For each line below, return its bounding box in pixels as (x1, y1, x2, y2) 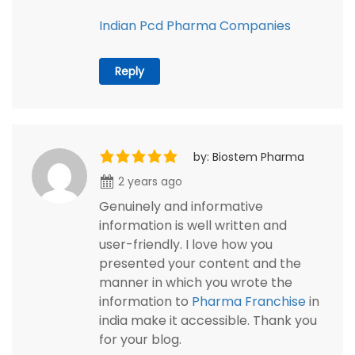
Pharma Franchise (192, 292, 309, 311)
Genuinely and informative (99, 197, 263, 216)
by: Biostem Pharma (193, 149, 304, 166)
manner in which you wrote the (99, 273, 292, 292)
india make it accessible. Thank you (99, 311, 317, 330)
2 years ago (115, 174, 182, 190)
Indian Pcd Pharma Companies (99, 17, 291, 36)
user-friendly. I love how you (99, 235, 273, 254)
